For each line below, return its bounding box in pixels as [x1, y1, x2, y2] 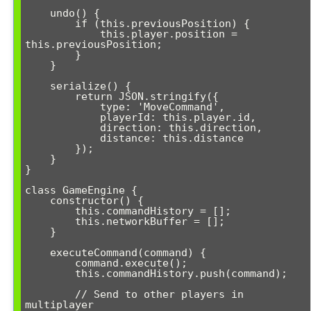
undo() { [25, 7, 50, 19]
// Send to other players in [25, 288, 75, 301]
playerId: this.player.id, [25, 111, 100, 124]
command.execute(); [25, 257, 75, 269]
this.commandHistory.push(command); [25, 267, 75, 280]
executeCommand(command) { [25, 246, 50, 259]
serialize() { [25, 80, 50, 92]
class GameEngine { [25, 184, 137, 196]
